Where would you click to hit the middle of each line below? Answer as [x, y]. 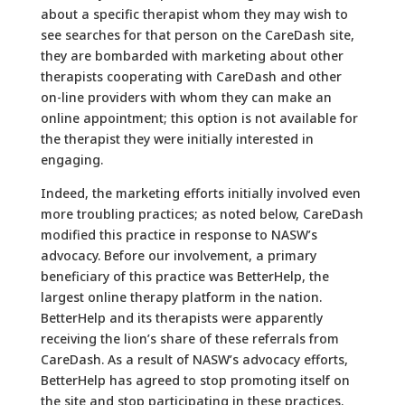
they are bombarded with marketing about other [192, 55]
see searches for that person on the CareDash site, [197, 34]
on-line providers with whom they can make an [186, 97]
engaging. [71, 159]
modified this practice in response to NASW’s [179, 234]
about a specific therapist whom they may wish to [194, 14]
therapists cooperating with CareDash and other [191, 76]
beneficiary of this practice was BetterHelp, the [184, 276]
